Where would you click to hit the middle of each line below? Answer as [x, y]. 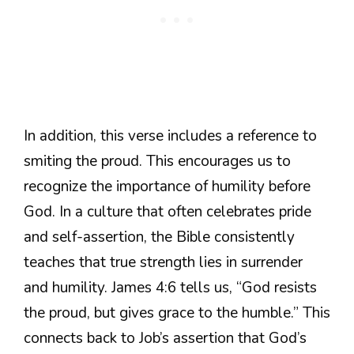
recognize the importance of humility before [167, 187]
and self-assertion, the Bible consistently [159, 237]
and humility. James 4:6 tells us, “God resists [170, 288]
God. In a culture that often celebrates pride [168, 212]
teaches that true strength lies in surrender [163, 263]
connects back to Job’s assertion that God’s [165, 339]
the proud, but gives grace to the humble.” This [177, 313]
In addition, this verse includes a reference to [170, 136]
